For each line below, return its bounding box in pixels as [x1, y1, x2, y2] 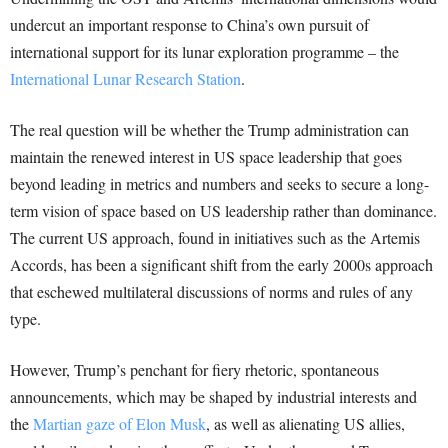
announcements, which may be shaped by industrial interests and [10, 386, 417, 408]
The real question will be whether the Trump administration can [10, 119, 409, 141]
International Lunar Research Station [10, 68, 241, 90]
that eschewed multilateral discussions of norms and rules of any [10, 281, 413, 303]
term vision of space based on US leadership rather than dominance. [10, 200, 437, 222]
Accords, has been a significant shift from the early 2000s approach [10, 254, 433, 276]
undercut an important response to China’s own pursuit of [10, 14, 369, 36]
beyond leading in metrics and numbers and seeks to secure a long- [10, 173, 429, 195]
